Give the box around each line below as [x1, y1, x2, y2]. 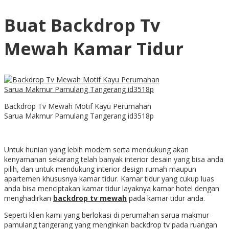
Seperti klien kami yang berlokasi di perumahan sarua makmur [4, 210, 209, 220]
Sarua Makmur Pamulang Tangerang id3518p [4, 111, 154, 121]
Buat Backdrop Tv [4, 13, 160, 37]
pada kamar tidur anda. [127, 193, 207, 203]
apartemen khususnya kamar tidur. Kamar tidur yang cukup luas [4, 174, 214, 184]
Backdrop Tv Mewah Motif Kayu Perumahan [4, 101, 151, 111]
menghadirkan [4, 193, 53, 203]
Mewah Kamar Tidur [4, 36, 184, 60]
